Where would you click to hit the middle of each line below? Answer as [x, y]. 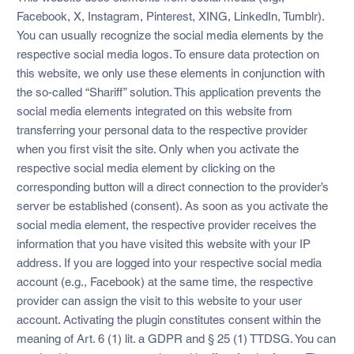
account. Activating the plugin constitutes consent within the [168, 319]
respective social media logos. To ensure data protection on [168, 54]
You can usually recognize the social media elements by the [169, 35]
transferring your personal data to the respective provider [162, 130]
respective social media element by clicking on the [145, 168]
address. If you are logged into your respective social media [169, 262]
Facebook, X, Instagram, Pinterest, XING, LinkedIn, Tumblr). [170, 16]
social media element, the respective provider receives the [166, 224]
